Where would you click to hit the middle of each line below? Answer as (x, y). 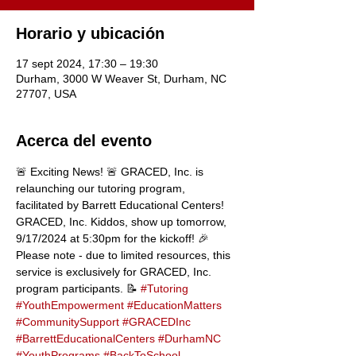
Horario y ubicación (90, 33)
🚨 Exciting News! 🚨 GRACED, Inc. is (111, 172)
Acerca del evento (84, 141)
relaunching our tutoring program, (102, 188)
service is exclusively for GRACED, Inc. (115, 272)
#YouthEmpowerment (70, 305)
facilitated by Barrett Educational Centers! (122, 205)
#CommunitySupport (68, 322)
